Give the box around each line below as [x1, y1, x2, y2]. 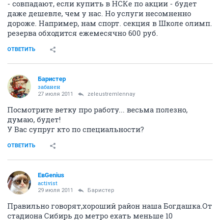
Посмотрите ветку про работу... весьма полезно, [7, 105, 188, 114]
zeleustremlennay [87, 91, 135, 97]
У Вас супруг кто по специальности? [7, 124, 144, 134]
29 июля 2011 [38, 187, 73, 193]
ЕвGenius [38, 171, 64, 179]
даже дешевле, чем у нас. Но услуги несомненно [7, 8, 191, 18]
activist [38, 179, 57, 187]
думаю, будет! [7, 114, 61, 124]
